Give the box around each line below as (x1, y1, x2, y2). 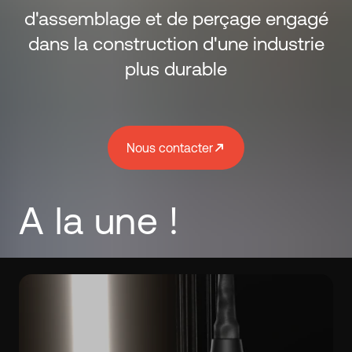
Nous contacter (126, 141, 213, 155)
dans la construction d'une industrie (27, 33, 324, 54)
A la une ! (19, 199, 178, 242)
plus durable (125, 58, 227, 79)
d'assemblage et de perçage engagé (24, 8, 328, 29)
